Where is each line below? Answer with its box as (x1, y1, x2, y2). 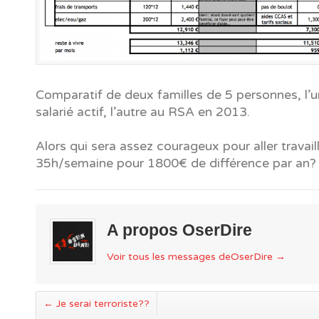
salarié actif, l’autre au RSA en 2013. (36, 105, 250, 120)
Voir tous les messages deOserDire (107, 250, 276, 263)
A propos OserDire (107, 220, 253, 239)
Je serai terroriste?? (53, 298, 150, 310)
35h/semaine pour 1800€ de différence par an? (36, 155, 316, 171)
